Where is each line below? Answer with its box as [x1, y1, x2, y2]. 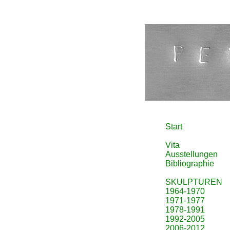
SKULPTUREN [165, 178, 222, 186]
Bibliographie [165, 159, 214, 168]
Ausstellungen [165, 150, 218, 159]
